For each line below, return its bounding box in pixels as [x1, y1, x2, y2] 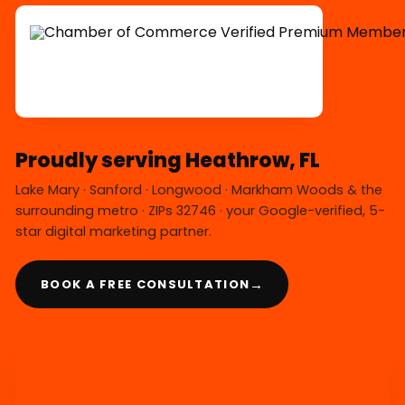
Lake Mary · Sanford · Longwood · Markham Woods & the [15, 181, 382, 200]
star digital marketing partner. [15, 222, 212, 241]
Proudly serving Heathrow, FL [15, 146, 320, 175]
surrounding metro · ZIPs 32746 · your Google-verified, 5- [15, 202, 385, 221]
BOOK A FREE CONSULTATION [41, 275, 250, 293]
